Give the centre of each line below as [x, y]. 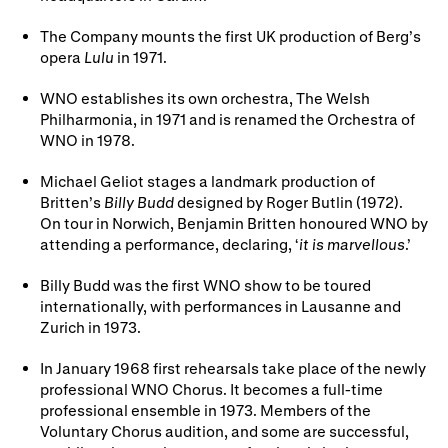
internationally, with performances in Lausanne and [220, 305]
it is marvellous [352, 243]
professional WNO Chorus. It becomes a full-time [211, 388]
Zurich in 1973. [90, 326]
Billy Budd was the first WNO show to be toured [205, 284]
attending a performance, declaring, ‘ [169, 243]
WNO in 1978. [87, 139]
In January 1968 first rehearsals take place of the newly [233, 367]
